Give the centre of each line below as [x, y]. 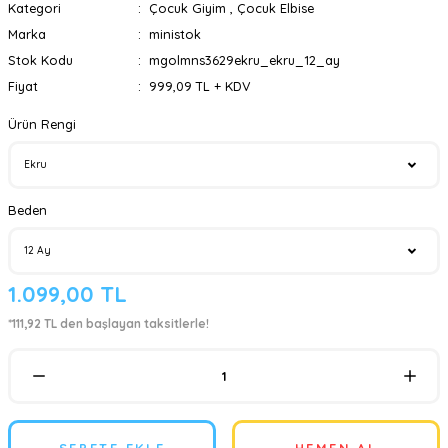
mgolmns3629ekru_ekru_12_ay [244, 60]
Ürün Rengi [42, 124]
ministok [174, 34]
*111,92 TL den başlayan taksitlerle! [108, 323]
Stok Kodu [40, 60]
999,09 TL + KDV [199, 86]
